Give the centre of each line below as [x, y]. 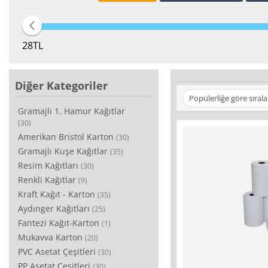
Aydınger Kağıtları [54, 209]
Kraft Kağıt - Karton [57, 194]
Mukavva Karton [50, 237]
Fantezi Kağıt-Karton [59, 223]
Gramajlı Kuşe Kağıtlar [63, 151]
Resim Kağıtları [48, 166]
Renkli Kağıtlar [47, 180]
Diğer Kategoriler [61, 86]
